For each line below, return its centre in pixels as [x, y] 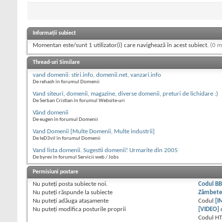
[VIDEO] [209, 210]
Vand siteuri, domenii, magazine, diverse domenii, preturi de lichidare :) [125, 94]
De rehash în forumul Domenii [66, 82]
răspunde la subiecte [85, 193]
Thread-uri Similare [56, 63]
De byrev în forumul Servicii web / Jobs [76, 158]
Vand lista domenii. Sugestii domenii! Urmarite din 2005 [105, 151]
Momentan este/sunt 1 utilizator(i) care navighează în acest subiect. [121, 46]
